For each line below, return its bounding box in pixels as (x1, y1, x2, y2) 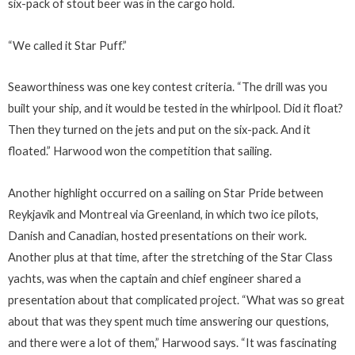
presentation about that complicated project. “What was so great (8, 292, 345, 307)
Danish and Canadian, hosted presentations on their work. (8, 228, 307, 242)
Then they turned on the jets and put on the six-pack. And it (8, 123, 311, 137)
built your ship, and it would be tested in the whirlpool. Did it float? (8, 101, 343, 116)
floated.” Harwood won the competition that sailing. (8, 144, 272, 158)
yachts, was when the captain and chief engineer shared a (8, 271, 301, 285)
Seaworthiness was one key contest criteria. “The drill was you (8, 80, 327, 94)
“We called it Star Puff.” (8, 38, 127, 52)
